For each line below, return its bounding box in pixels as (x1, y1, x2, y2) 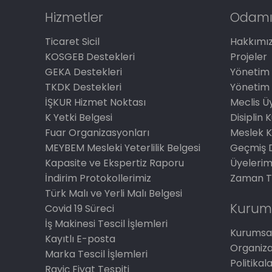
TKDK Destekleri (45, 80, 122, 94)
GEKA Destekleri (45, 65, 123, 79)
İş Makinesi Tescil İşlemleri (45, 217, 168, 231)
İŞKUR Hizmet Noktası (45, 95, 146, 109)
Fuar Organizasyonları (45, 126, 150, 140)
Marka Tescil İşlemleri (45, 247, 148, 261)
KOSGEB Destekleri (45, 50, 135, 64)
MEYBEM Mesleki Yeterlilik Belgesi (45, 141, 201, 155)
